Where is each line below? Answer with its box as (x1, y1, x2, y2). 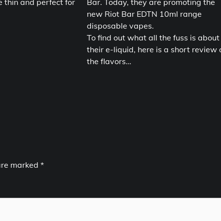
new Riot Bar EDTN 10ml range (87, 9, 202, 19)
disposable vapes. (87, 21, 156, 31)
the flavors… (87, 56, 132, 67)
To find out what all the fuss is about (87, 33, 220, 43)
